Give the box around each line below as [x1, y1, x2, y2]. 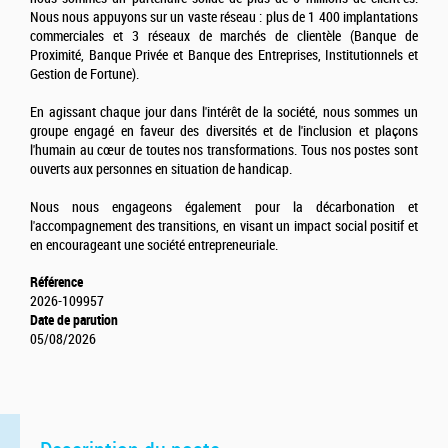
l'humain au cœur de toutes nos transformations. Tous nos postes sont [30, 142, 418, 160]
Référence [30, 274, 83, 291]
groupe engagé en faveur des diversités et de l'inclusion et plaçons [30, 123, 418, 141]
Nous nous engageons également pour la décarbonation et [30, 199, 418, 217]
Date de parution [30, 312, 118, 329]
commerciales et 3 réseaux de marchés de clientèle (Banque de [30, 28, 418, 46]
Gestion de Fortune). [30, 66, 139, 84]
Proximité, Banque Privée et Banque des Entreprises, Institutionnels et [30, 47, 418, 65]
